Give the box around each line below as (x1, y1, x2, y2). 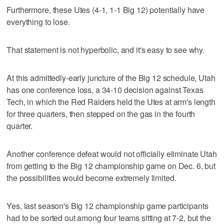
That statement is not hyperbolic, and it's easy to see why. (6, 43, 205, 55)
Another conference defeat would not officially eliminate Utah (6, 147, 217, 159)
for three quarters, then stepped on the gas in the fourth (6, 107, 195, 119)
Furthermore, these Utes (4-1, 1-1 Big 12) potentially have (6, 3, 205, 15)
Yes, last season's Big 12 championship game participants (6, 199, 208, 211)
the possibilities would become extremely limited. (6, 171, 176, 183)
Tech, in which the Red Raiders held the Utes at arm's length (6, 95, 215, 107)
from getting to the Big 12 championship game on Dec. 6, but (6, 159, 216, 171)
